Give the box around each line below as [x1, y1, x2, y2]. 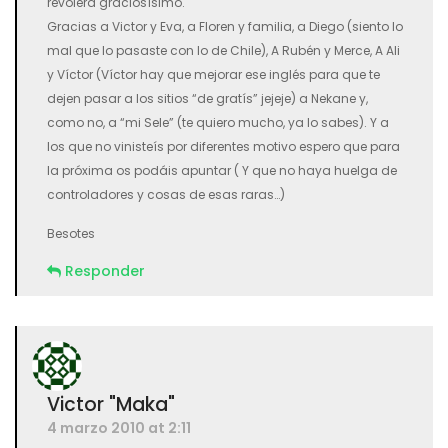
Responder [65, 261, 145, 281]
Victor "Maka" [47, 391, 175, 418]
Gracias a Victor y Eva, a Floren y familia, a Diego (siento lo [47, 18, 403, 35]
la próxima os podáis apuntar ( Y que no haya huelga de [47, 162, 397, 179]
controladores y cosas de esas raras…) [47, 186, 285, 203]
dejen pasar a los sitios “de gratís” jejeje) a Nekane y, [47, 90, 368, 107]
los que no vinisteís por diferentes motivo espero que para [47, 138, 400, 155]
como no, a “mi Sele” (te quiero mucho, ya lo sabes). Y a [47, 114, 389, 131]
